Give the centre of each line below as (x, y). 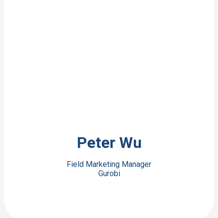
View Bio (109, 128)
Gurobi (109, 173)
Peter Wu (109, 142)
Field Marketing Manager (109, 164)
